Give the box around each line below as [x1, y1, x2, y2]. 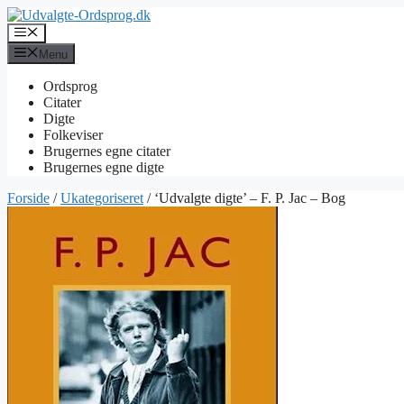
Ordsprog [43, 78, 97, 94]
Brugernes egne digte [43, 159, 164, 175]
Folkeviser [43, 126, 103, 142]
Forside [7, 189, 50, 206]
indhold [6, 39, 50, 54]
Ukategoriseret [60, 189, 143, 206]
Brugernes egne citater [43, 142, 170, 159]
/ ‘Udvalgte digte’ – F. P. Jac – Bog [143, 189, 345, 206]
